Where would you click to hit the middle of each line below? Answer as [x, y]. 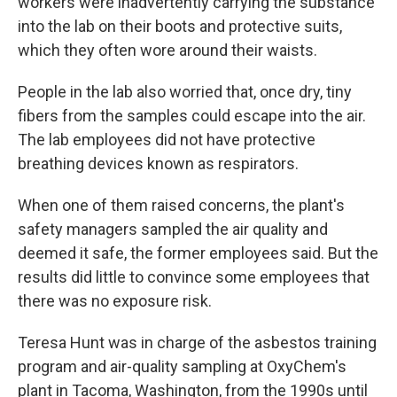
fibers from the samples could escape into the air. [192, 116]
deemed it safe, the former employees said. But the [198, 253]
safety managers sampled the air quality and [173, 230]
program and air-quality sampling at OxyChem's [182, 367]
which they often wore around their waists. [167, 51]
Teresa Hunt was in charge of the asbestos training [197, 343]
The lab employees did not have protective [167, 140]
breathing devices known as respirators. [158, 164]
